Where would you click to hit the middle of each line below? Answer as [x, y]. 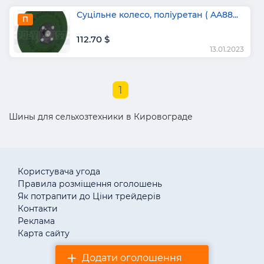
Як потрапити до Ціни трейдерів [89, 196]
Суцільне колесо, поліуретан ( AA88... [157, 14]
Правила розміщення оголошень [90, 184]
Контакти [38, 208]
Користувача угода [59, 171]
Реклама [36, 221]
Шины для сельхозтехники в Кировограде [101, 116]
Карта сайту [44, 233]
